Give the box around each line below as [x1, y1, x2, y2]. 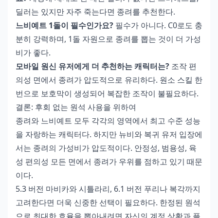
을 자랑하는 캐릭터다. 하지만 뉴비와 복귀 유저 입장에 [16, 128, 202, 140]
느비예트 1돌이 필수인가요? [16, 19, 113, 31]
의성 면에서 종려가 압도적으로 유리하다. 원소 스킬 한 [16, 74, 202, 85]
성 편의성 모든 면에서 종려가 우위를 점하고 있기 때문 [16, 156, 202, 167]
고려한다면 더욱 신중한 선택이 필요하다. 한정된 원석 [16, 197, 200, 208]
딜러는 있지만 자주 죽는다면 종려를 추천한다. [16, 6, 175, 17]
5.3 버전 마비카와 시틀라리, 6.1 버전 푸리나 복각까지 [16, 183, 200, 194]
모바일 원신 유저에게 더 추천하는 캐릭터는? [16, 60, 169, 72]
